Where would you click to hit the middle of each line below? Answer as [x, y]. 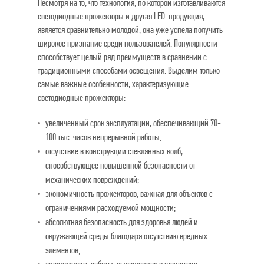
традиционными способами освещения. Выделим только [129, 70]
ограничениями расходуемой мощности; [110, 208]
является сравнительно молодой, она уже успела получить [130, 30]
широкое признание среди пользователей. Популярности [128, 43]
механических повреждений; [92, 179]
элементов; [63, 250]
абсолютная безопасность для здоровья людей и [122, 222]
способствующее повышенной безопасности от [121, 165]
